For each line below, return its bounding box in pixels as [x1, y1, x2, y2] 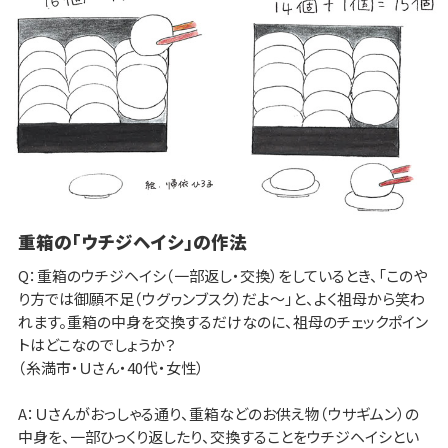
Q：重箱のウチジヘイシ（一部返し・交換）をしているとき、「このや [17, 264, 427, 286]
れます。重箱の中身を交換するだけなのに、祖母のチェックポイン [17, 310, 428, 332]
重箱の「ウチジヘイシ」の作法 [17, 228, 247, 254]
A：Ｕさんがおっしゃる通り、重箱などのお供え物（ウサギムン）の [17, 402, 419, 424]
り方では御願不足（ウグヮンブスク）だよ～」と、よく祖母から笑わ [17, 287, 425, 309]
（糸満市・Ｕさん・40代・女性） [17, 356, 204, 378]
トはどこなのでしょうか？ [17, 333, 176, 355]
